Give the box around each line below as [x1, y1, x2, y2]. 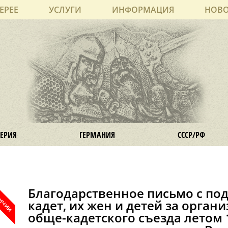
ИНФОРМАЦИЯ [112, 4, 175, 15]
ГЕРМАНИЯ [79, 129, 115, 140]
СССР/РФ [178, 129, 206, 140]
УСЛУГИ [49, 4, 82, 15]
